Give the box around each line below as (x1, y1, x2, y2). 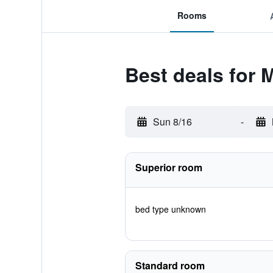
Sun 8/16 (152, 115, 192, 129)
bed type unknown (135, 203, 206, 215)
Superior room (135, 160, 202, 174)
